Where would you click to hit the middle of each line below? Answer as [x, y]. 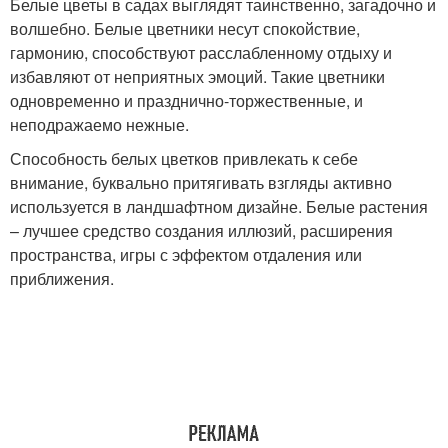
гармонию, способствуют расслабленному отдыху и [201, 53]
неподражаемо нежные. [99, 125]
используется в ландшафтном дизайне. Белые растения [219, 207]
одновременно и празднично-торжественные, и [186, 101]
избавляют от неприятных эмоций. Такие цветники [197, 77]
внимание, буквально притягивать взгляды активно [201, 183]
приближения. [62, 279]
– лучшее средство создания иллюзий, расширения [201, 231]
